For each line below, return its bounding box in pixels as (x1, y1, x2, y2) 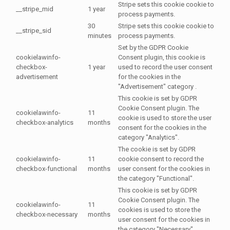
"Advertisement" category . (118, 83, 197, 91)
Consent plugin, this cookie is (118, 53, 205, 62)
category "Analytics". (118, 133, 179, 142)
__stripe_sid (16, 27, 51, 35)
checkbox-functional (16, 165, 77, 173)
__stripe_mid (16, 5, 53, 13)
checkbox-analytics (16, 119, 73, 127)
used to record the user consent (118, 63, 213, 71)
